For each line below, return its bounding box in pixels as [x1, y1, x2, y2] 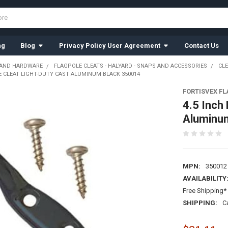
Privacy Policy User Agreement [59, 41, 160, 49]
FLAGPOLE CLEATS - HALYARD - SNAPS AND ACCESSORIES [53, 62, 207, 69]
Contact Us [184, 41, 219, 49]
